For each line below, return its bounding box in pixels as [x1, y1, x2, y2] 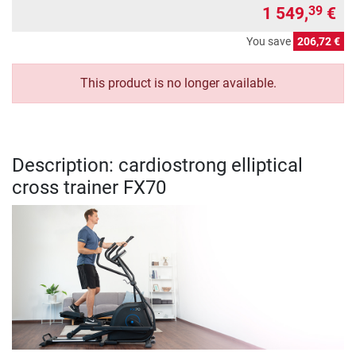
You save [246, 34, 293, 48]
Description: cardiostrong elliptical [12, 153, 303, 176]
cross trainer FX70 [12, 176, 166, 199]
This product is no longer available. [79, 75, 277, 91]
